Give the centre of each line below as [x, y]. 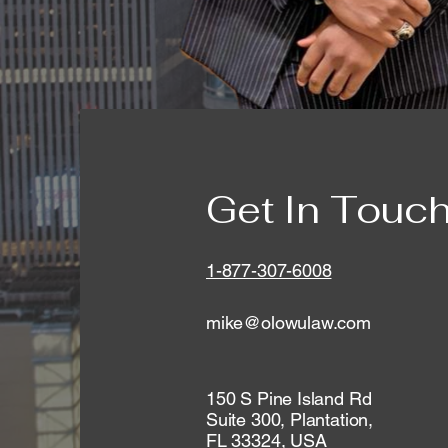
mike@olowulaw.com [288, 322]
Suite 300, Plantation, [290, 419]
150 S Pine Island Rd [289, 398]
